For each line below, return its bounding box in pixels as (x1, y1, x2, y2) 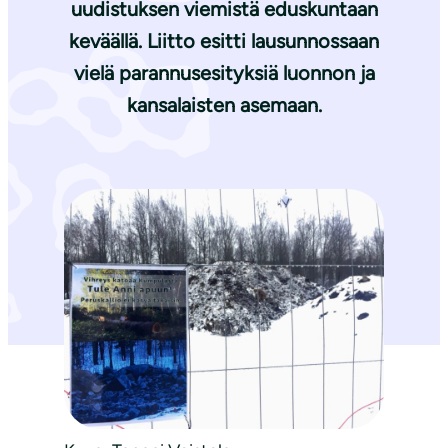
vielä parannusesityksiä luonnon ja (73, 61, 375, 86)
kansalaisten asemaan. (126, 93, 322, 118)
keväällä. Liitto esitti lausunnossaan (69, 29, 379, 54)
